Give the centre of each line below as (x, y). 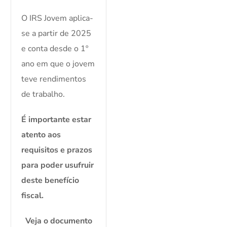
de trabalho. (43, 94)
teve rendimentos (54, 79)
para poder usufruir (58, 165)
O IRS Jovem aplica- (58, 18)
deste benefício (50, 181)
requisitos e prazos (57, 150)
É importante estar (56, 120)
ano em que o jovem (58, 64)
